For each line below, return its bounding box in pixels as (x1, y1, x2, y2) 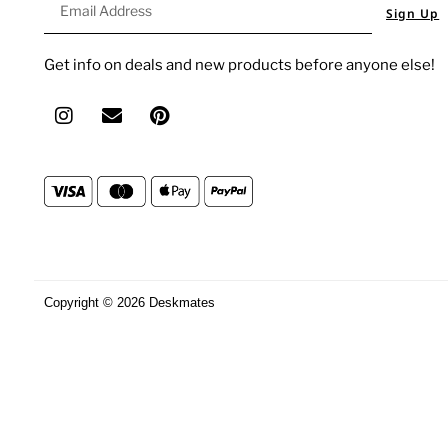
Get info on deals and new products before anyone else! (43, 56, 435, 75)
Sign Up (386, 5, 440, 23)
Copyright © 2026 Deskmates (43, 295, 215, 311)
